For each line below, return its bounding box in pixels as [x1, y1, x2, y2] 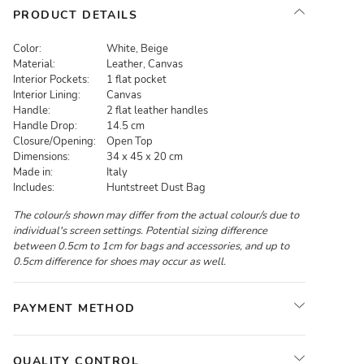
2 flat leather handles [106, 103, 208, 118]
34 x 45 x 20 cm [106, 149, 183, 164]
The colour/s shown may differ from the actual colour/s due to [13, 208, 299, 223]
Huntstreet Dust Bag [106, 180, 206, 195]
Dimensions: [13, 149, 70, 164]
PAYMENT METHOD [13, 301, 136, 316]
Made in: [13, 165, 53, 180]
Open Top [106, 134, 153, 149]
